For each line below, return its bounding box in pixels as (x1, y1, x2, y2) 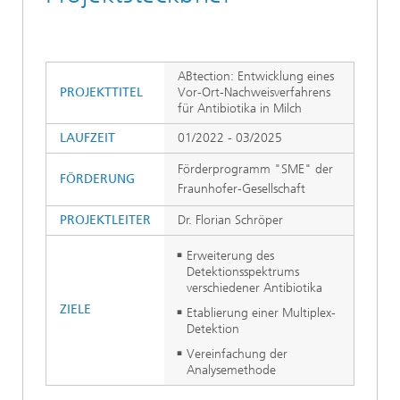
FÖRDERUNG (60, 171, 135, 187)
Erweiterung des (187, 248, 274, 263)
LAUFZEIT (60, 130, 115, 146)
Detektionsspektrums (187, 264, 299, 279)
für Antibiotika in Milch (178, 101, 302, 116)
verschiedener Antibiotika (187, 280, 322, 296)
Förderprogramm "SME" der (178, 162, 333, 177)
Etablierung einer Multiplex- (187, 305, 336, 321)
